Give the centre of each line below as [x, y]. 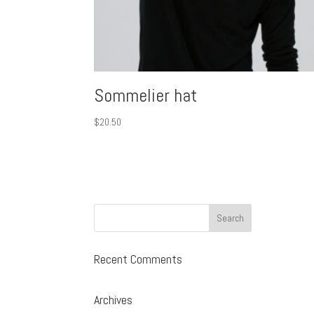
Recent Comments [138, 259]
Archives [114, 300]
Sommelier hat [146, 96]
